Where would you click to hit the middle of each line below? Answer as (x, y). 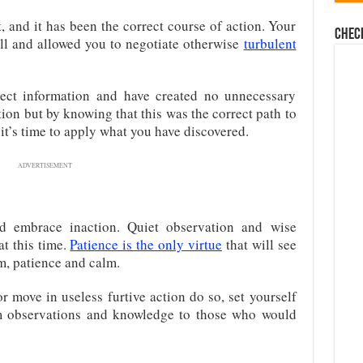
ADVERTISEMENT (45, 165)
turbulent (270, 43)
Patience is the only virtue (146, 244)
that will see (259, 244)
